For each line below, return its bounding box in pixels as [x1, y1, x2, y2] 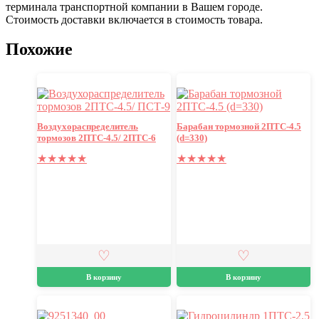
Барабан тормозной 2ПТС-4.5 [176, 121, 301, 132]
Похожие [6, 40, 73, 59]
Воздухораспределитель [36, 121, 138, 132]
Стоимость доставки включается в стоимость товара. [6, 13, 263, 26]
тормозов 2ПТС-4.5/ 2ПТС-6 [36, 132, 156, 144]
